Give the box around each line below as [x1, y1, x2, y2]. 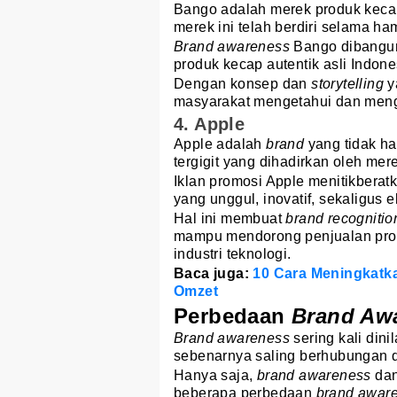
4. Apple [174, 114, 245, 135]
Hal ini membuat [174, 211, 286, 227]
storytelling [311, 75, 388, 91]
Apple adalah [174, 136, 267, 152]
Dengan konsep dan [174, 75, 312, 91]
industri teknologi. [174, 246, 292, 262]
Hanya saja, [174, 368, 257, 384]
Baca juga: [174, 266, 253, 282]
